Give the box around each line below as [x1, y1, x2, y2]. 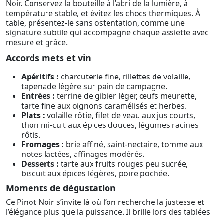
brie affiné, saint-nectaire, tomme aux [64, 139, 203, 150]
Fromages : [21, 139, 64, 150]
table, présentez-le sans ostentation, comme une [6, 17, 185, 28]
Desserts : [21, 158, 59, 170]
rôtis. [21, 129, 40, 140]
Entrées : [21, 91, 55, 102]
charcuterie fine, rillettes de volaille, [59, 71, 190, 82]
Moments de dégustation [6, 182, 116, 194]
